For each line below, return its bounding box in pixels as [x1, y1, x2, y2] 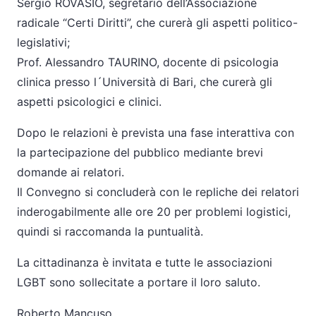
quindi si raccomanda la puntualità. [17, 224, 203, 238]
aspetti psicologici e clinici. [17, 95, 162, 109]
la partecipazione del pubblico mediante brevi [17, 145, 263, 159]
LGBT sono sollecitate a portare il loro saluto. [17, 275, 260, 289]
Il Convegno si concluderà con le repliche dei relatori [17, 185, 299, 199]
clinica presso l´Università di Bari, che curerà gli [17, 75, 272, 89]
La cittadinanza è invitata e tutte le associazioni [17, 255, 272, 269]
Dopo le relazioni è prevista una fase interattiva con [17, 126, 294, 140]
